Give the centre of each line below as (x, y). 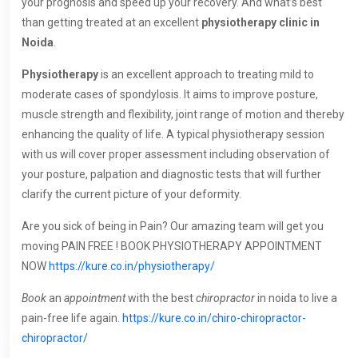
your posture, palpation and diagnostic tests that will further (171, 175)
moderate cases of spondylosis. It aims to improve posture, (170, 95)
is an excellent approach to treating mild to (207, 75)
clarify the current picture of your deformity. (131, 195)
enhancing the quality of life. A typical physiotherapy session (173, 135)
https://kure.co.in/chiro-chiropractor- (214, 318)
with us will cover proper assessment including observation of (176, 155)
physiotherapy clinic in (261, 23)
